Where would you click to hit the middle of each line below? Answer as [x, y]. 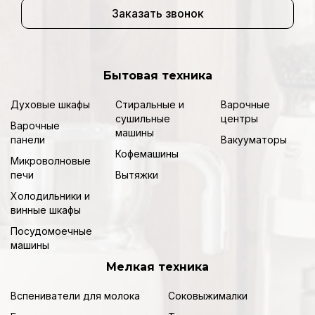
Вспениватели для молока [75, 296]
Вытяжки [137, 175]
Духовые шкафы [50, 105]
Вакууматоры [253, 140]
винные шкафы [46, 210]
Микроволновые [51, 161]
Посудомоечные [51, 231]
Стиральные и [150, 105]
